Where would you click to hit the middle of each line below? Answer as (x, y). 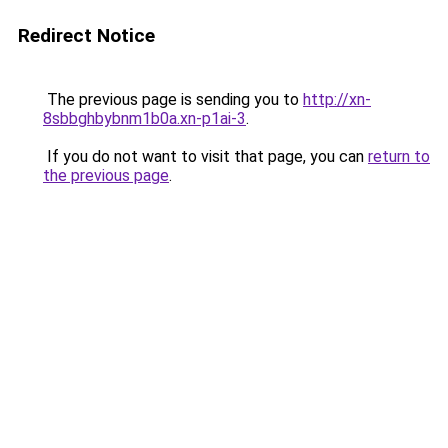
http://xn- (337, 99)
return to (399, 156)
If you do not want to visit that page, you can (205, 156)
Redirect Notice (86, 35)
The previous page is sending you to (173, 99)
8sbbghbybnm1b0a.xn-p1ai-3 (144, 118)
